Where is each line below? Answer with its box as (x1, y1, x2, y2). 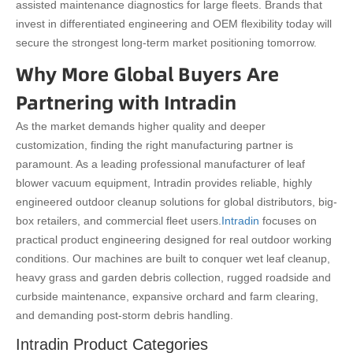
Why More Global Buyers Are (16, 60, 279, 88)
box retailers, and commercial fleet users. (16, 214, 221, 228)
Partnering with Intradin (16, 88, 236, 117)
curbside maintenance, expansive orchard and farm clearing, (16, 290, 318, 303)
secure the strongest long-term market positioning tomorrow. (16, 36, 317, 50)
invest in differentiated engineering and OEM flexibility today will (16, 17, 332, 31)
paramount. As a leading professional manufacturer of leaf (16, 158, 305, 171)
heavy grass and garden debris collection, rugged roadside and (16, 271, 331, 284)
